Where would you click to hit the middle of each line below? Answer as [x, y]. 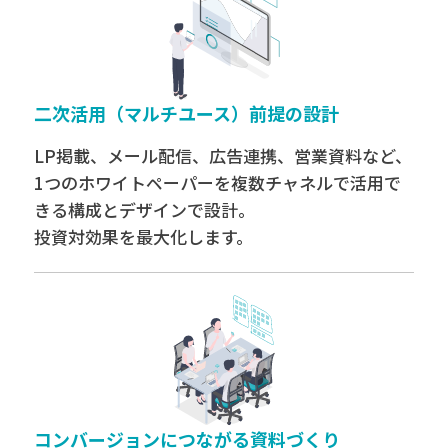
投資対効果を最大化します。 [143, 236]
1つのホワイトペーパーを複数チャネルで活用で [217, 182]
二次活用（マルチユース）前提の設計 [186, 112]
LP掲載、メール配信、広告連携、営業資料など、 [222, 155]
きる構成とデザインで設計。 [144, 209]
